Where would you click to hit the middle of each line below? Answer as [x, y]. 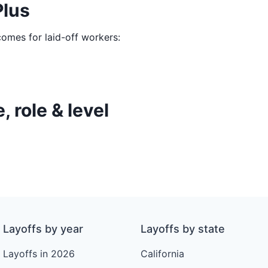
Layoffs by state [182, 229]
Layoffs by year [43, 229]
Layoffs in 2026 [39, 254]
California [162, 254]
